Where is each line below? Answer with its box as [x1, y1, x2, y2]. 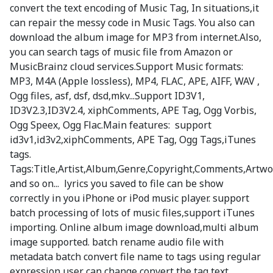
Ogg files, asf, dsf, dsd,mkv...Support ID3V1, [10, 89, 205, 103]
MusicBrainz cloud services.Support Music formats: [10, 60, 243, 74]
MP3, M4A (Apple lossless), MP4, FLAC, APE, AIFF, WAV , [10, 74, 260, 88]
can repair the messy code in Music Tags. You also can [10, 16, 255, 30]
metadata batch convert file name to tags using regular [10, 250, 261, 264]
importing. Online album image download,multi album [10, 221, 258, 235]
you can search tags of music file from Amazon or [10, 45, 233, 59]
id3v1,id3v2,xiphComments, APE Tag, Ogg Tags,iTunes [10, 133, 256, 147]
